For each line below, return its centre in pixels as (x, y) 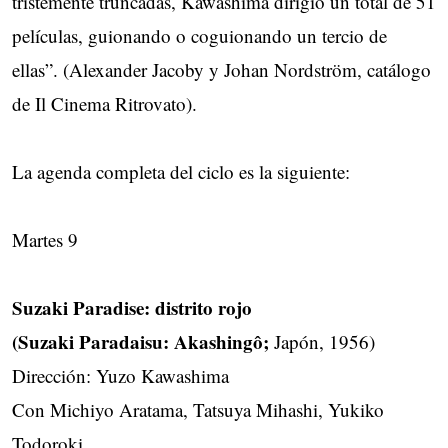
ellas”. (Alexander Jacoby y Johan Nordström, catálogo (221, 69)
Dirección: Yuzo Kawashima (120, 375)
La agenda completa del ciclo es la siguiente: (181, 171)
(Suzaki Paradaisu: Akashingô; (140, 341)
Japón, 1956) (322, 341)
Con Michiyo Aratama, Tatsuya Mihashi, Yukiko (198, 409)
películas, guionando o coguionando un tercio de (199, 35)
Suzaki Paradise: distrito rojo (132, 307)
